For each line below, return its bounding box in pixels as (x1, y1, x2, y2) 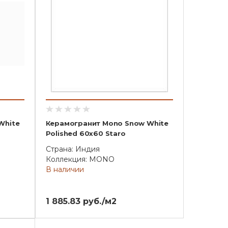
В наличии (45, 165, 84, 174)
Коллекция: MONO (45, 155, 115, 164)
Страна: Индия (45, 145, 100, 154)
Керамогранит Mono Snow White (45, 119, 168, 127)
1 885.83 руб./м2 (45, 196, 117, 206)
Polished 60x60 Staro (45, 129, 126, 137)
